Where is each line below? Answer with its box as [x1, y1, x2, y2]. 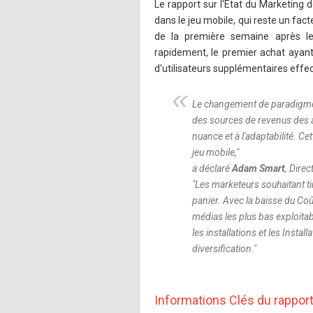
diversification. [192, 243, 254, 254]
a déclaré [192, 163, 232, 174]
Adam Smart [232, 163, 285, 174]
